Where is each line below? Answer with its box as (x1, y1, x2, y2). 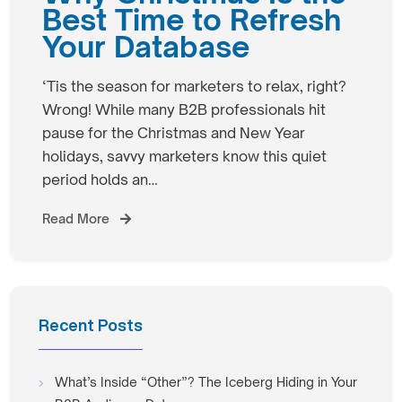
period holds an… (42, 170, 158, 188)
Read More (42, 210, 113, 226)
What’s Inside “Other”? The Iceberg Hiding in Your (55, 373, 357, 389)
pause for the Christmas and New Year (42, 123, 305, 142)
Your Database (42, 28, 249, 65)
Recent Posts (39, 316, 143, 333)
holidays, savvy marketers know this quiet (42, 146, 327, 165)
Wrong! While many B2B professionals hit (42, 100, 326, 118)
